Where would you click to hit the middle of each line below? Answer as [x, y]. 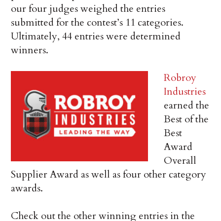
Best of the [186, 119]
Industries [185, 92]
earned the [187, 106]
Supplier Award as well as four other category [109, 175]
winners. [30, 50]
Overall [180, 161]
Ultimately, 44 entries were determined [96, 37]
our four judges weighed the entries [88, 9]
